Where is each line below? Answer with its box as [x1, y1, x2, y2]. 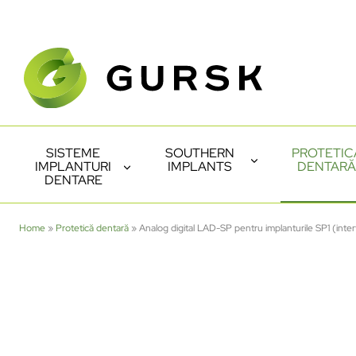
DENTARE [44, 171, 103, 188]
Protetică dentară [56, 221, 129, 234]
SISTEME [46, 144, 100, 161]
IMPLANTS [168, 157, 232, 175]
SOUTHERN [165, 144, 234, 161]
